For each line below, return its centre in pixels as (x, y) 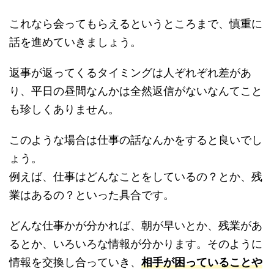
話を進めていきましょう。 (75, 42)
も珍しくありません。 (64, 109)
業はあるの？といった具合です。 (92, 195)
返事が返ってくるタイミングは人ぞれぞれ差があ (130, 72)
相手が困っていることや (202, 262)
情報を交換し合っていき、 (75, 262)
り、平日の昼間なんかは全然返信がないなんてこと (136, 91)
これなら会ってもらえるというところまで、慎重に (136, 24)
